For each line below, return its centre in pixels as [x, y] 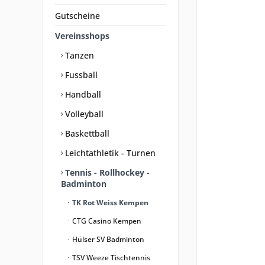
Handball [82, 94]
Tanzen [78, 55]
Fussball [80, 75]
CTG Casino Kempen [106, 221]
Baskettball [86, 133]
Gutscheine [77, 16]
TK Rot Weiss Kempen [109, 203]
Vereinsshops [82, 36]
